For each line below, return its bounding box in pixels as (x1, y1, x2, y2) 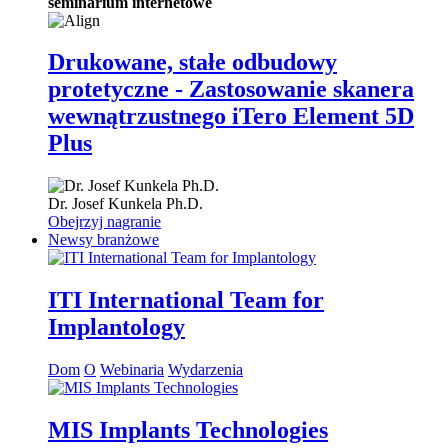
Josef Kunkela (68, 195, 166, 213)
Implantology (48, 314, 185, 341)
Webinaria (100, 361, 164, 379)
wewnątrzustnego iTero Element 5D (48, 103, 414, 130)
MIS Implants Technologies (48, 417, 328, 444)
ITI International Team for (48, 287, 324, 314)
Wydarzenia (168, 361, 243, 379)
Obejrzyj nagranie (48, 213, 161, 231)
